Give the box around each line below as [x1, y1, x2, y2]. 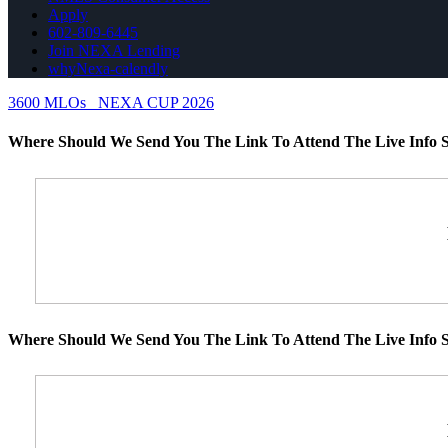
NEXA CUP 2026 [98, 94, 214, 112]
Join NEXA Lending [48, 42, 180, 60]
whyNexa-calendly [48, 60, 168, 78]
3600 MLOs [8, 94, 86, 112]
